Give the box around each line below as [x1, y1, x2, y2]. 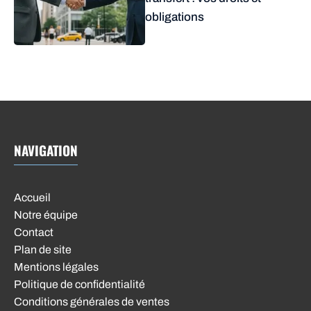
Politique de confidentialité [14, 278, 145, 291]
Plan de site [14, 244, 72, 256]
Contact [14, 226, 53, 239]
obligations [145, 10, 204, 24]
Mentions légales [14, 261, 99, 274]
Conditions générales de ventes [14, 296, 169, 308]
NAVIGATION [14, 140, 78, 160]
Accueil [14, 192, 51, 204]
